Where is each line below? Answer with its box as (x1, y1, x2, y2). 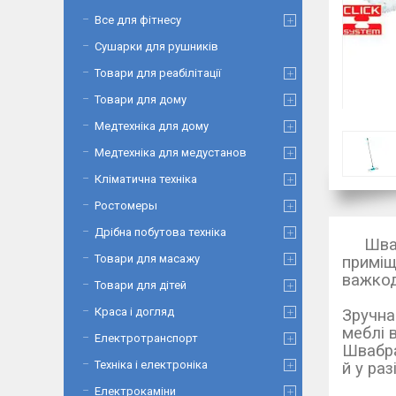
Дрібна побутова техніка (95, 225, 226, 239)
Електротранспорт (95, 331, 198, 345)
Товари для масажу (95, 252, 200, 265)
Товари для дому (95, 93, 187, 106)
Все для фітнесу (95, 13, 181, 27)
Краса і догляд (95, 305, 174, 318)
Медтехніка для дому (95, 119, 209, 133)
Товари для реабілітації (95, 66, 221, 80)
